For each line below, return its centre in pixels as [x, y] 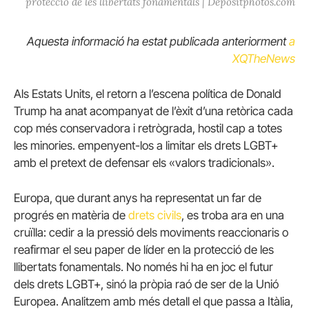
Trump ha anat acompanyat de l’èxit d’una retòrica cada [153, 111]
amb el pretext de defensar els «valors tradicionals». [144, 163]
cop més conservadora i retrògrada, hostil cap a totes [148, 129]
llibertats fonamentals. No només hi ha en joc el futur [143, 267]
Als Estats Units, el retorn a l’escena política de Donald [148, 94]
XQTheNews [264, 59]
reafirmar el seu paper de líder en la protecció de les [144, 250]
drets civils [155, 216]
